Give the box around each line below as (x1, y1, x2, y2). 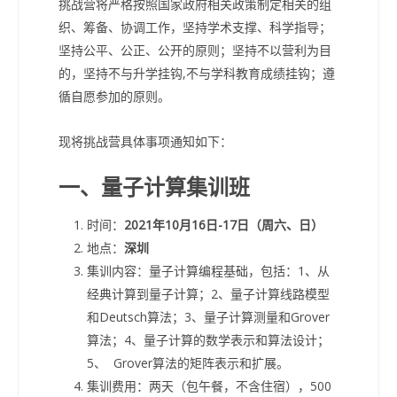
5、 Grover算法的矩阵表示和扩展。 (87, 354, 289, 371)
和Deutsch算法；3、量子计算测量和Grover (87, 307, 330, 325)
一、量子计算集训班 (58, 173, 250, 201)
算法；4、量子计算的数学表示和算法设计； (87, 331, 330, 348)
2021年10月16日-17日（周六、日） (124, 215, 323, 233)
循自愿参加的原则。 (58, 87, 170, 105)
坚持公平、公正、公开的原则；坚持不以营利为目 (58, 41, 331, 58)
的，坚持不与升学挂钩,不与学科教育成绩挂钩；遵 (58, 64, 335, 82)
